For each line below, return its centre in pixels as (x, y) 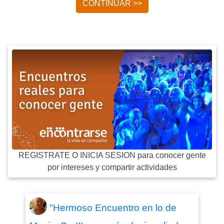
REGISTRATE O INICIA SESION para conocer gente (112, 155)
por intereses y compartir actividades (112, 167)
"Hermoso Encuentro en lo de (113, 207)
